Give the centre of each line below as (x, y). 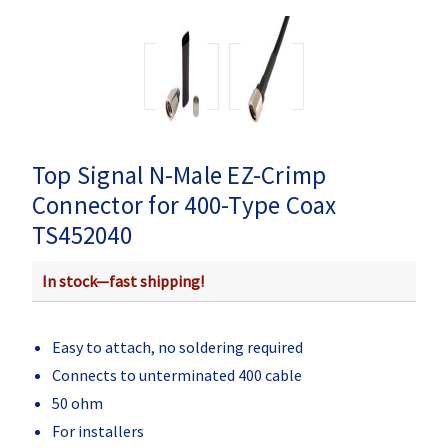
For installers (97, 430)
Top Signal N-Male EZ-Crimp (179, 174)
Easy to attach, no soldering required (177, 346)
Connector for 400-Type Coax (184, 204)
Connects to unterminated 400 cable (176, 374)
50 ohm (77, 402)
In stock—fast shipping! (122, 280)
